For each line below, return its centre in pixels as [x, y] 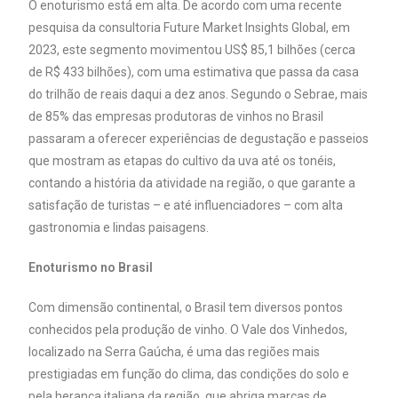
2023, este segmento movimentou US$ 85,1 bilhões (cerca [192, 49]
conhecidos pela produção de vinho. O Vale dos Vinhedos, [188, 329]
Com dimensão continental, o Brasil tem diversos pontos [186, 307]
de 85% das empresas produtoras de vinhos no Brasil [176, 116]
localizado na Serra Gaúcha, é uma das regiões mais [175, 351]
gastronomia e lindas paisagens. [119, 227]
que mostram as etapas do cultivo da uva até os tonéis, [183, 160]
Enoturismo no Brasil [91, 267]
